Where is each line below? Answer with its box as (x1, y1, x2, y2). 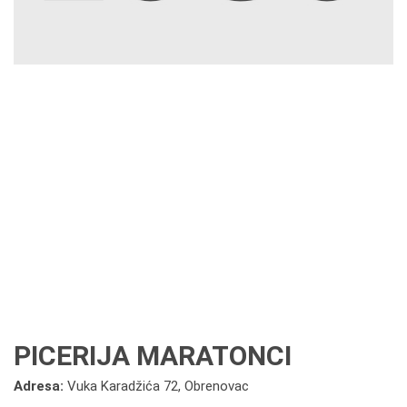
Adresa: (14, 378, 67, 394)
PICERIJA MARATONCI (14, 340, 292, 372)
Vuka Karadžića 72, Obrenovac (67, 378, 249, 394)
